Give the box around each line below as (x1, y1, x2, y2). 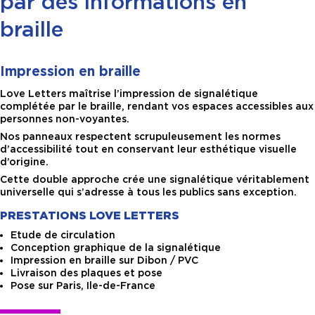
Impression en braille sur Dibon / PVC (11, 255, 198, 266)
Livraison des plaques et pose (11, 267, 162, 279)
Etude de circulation (11, 229, 115, 241)
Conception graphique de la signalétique (11, 242, 221, 254)
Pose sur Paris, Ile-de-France (11, 280, 155, 292)
